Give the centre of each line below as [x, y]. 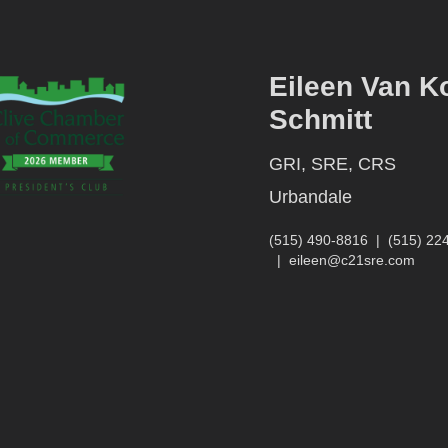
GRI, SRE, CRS [332, 164]
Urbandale [310, 197]
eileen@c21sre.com [352, 260]
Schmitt [320, 119]
